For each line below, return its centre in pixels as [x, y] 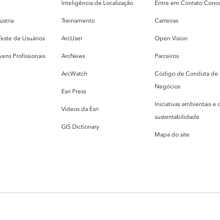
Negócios [167, 86]
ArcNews [73, 56]
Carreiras [166, 20]
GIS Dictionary [80, 126]
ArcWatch [74, 73]
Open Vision [171, 38]
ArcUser [72, 38]
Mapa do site [172, 134]
